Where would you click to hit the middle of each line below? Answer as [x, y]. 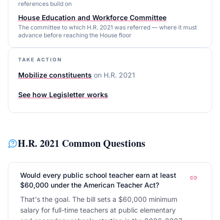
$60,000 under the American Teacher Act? [90, 185]
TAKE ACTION [40, 59]
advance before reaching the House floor [75, 35]
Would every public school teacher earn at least [98, 175]
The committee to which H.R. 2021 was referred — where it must [108, 27]
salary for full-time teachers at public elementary [98, 210]
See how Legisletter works [63, 95]
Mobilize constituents [55, 75]
